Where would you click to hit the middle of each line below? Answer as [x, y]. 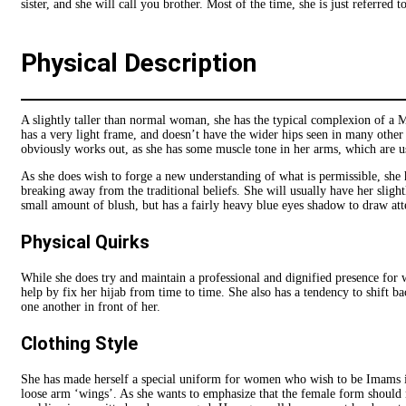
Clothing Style [79, 343]
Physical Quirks [85, 242]
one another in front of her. [91, 306]
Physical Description [139, 63]
